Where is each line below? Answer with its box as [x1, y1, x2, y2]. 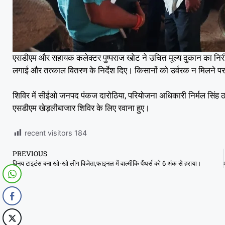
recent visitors [25, 128, 72, 137]
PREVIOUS [13, 149, 47, 158]
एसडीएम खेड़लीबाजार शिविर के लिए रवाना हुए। [13, 103, 150, 113]
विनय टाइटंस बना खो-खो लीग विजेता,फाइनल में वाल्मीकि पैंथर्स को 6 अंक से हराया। [13, 158, 201, 168]
